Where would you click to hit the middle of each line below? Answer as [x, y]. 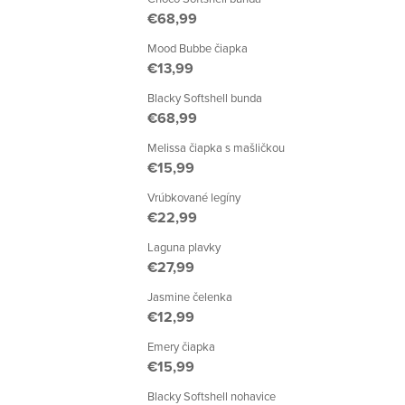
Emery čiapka [181, 346]
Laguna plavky [184, 247]
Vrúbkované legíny [194, 197]
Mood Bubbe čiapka [198, 48]
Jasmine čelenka [190, 297]
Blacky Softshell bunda [205, 98]
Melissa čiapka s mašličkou [216, 147]
